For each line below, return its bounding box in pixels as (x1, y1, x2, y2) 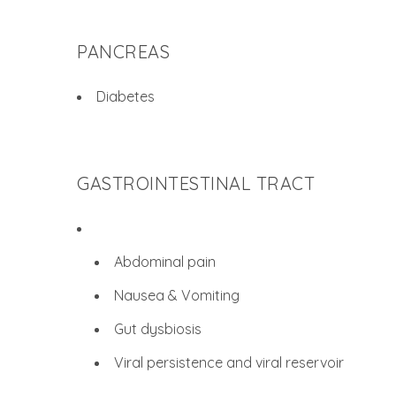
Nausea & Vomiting (114, 286, 240, 304)
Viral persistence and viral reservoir (114, 354, 344, 371)
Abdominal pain (114, 253, 216, 270)
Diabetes (96, 88, 155, 105)
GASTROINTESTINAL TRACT (77, 172, 315, 194)
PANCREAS (77, 41, 170, 63)
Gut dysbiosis (114, 320, 202, 338)
